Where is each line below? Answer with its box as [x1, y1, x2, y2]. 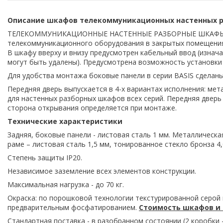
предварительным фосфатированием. [7, 202, 139, 212]
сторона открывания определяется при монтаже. [7, 103, 177, 112]
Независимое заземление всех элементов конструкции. [7, 166, 196, 176]
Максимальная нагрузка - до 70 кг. [7, 179, 124, 189]
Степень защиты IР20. [7, 152, 82, 162]
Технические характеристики [7, 116, 122, 126]
